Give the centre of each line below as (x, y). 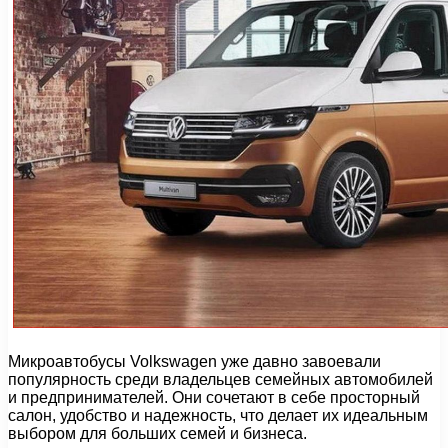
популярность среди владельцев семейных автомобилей (220, 379)
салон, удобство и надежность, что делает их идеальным (218, 415)
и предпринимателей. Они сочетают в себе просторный (214, 397)
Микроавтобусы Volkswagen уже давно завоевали (194, 361)
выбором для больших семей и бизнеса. (157, 433)
